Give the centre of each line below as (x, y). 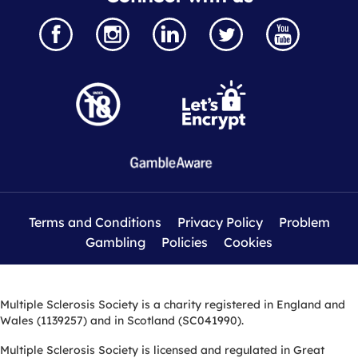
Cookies (248, 242)
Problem (304, 222)
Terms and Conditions (95, 222)
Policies (185, 242)
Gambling (115, 242)
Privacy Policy (220, 222)
